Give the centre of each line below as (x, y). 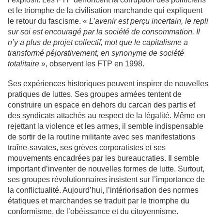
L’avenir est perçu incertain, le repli (149, 21)
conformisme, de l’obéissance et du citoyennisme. (93, 211)
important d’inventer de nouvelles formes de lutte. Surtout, (106, 169)
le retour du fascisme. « (48, 21)
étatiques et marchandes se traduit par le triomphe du (99, 201)
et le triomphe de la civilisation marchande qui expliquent (105, 10)
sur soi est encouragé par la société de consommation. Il (104, 31)
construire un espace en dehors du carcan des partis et (101, 105)
